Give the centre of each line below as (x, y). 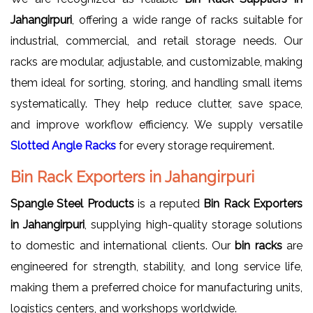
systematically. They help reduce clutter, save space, (156, 103)
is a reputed (169, 203)
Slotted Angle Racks (63, 145)
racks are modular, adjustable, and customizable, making (156, 61)
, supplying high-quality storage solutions (194, 224)
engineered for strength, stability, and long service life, (156, 266)
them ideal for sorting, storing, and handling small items (156, 82)
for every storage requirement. (195, 145)
